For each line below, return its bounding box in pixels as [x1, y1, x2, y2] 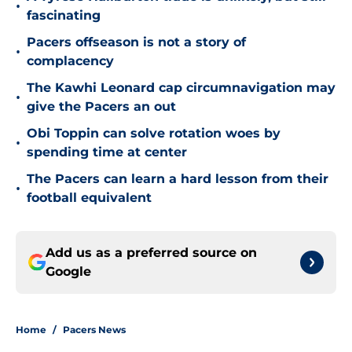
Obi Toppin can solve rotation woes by [27, 126, 280, 141]
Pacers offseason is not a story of [27, 35, 246, 50]
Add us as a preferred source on [46, 245, 257, 261]
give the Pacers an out [27, 99, 176, 115]
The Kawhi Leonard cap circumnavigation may [27, 80, 335, 96]
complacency [27, 53, 114, 69]
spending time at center [27, 145, 187, 160]
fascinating [27, 8, 101, 24]
